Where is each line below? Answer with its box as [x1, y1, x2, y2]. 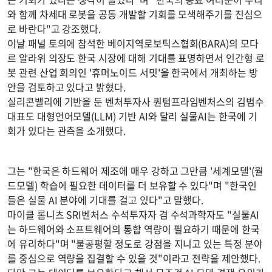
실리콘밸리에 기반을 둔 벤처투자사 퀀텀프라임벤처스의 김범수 [7, 94, 264, 109]
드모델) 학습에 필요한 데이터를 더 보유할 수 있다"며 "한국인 [7, 178, 257, 193]
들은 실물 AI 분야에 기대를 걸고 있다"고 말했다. [7, 192, 204, 208]
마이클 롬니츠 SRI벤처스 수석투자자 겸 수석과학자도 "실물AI [7, 207, 259, 222]
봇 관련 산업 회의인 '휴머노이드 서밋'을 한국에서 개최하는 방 [7, 65, 258, 80]
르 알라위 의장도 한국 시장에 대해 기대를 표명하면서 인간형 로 [7, 50, 265, 65]
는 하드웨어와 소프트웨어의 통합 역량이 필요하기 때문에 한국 [7, 222, 260, 237]
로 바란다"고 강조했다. [7, 21, 101, 36]
